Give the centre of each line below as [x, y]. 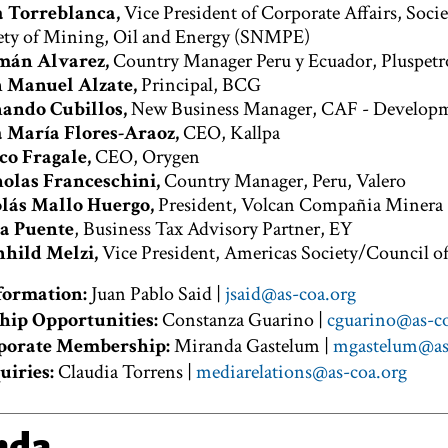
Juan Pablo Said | [158, 294]
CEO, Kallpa [231, 133]
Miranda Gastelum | [251, 346]
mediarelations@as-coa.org [301, 372]
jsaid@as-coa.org [290, 294]
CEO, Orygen [147, 157]
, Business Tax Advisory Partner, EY [213, 229]
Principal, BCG [201, 85]
